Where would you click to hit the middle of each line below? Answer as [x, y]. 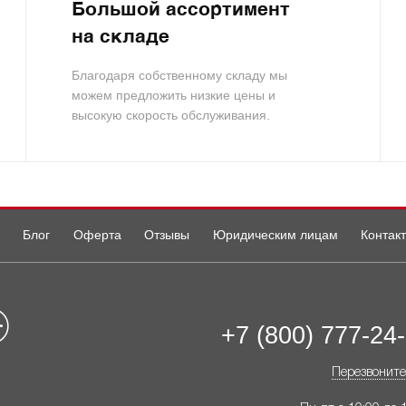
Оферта [97, 235]
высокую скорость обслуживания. [171, 116]
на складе [121, 38]
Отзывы [167, 235]
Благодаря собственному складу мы [180, 76]
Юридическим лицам [275, 235]
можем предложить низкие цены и [174, 96]
